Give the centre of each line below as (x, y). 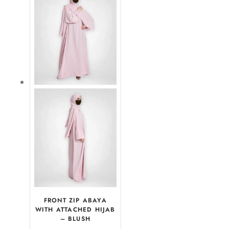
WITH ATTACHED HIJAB (75, 209)
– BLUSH (75, 219)
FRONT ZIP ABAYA (75, 200)
